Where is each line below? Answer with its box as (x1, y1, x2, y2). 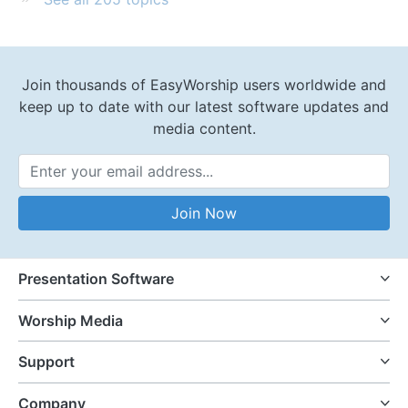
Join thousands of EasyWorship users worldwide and (22, 76, 386, 95)
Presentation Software (18, 269, 174, 288)
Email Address (202, 189, 287, 206)
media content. (152, 119, 256, 138)
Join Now (171, 204, 237, 223)
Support (18, 352, 75, 372)
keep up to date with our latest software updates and (19, 97, 389, 117)
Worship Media (18, 311, 123, 330)
